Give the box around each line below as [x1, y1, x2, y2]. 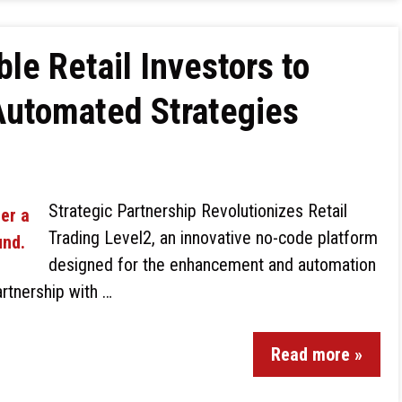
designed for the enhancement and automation [48, 254, 376, 275]
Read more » [271, 344, 363, 365]
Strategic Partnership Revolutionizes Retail [48, 200, 347, 222]
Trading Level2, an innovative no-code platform [48, 227, 378, 249]
